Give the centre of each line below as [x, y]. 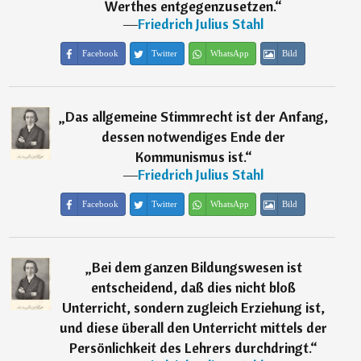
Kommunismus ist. [190, 157]
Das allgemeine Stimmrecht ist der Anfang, [197, 117]
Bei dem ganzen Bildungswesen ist [197, 268]
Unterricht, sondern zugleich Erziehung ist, [194, 308]
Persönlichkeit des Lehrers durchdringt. [190, 348]
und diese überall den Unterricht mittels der [194, 328]
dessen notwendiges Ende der [194, 137]
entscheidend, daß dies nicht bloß [194, 288]
